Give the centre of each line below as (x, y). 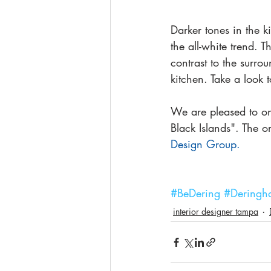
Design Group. (205, 144)
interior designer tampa (216, 212)
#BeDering (195, 193)
